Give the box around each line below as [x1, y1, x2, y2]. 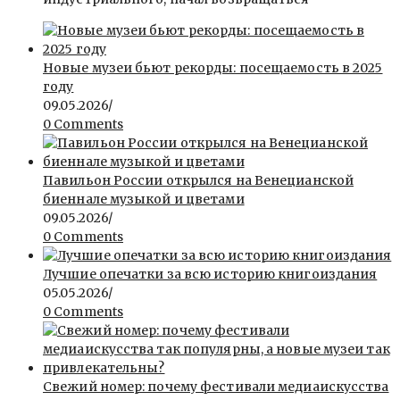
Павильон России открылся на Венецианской [43, 171, 354, 188]
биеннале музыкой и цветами [43, 190, 245, 207]
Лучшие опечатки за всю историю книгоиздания [43, 265, 378, 282]
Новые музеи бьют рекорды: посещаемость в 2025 [43, 59, 383, 76]
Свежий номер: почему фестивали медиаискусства [43, 378, 389, 395]
